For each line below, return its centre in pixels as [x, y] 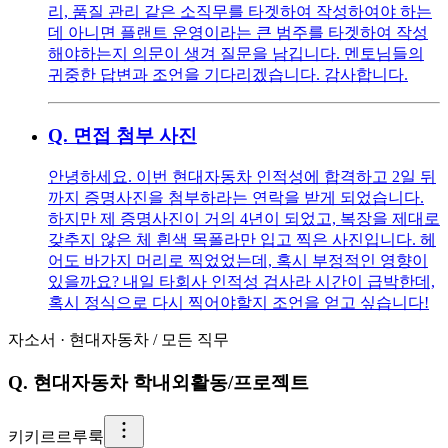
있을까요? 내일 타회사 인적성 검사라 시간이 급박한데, [241, 282]
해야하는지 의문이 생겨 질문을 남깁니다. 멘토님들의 [236, 53]
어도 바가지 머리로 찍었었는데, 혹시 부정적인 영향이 [238, 261]
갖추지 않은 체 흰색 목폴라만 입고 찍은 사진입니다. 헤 [242, 240]
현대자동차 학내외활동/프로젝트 [171, 383]
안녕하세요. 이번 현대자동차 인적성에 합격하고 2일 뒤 [242, 177]
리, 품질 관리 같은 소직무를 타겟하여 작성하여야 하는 [240, 11]
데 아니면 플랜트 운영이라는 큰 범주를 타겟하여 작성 [238, 32]
